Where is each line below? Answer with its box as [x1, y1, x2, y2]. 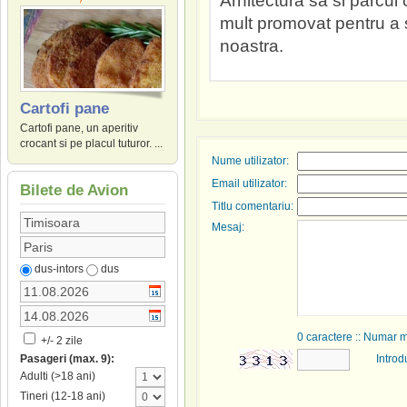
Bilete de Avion [20, 182, 128, 200]
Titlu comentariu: [212, 200, 293, 213]
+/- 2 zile [38, 334, 83, 348]
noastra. [220, 36, 283, 55]
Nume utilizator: [212, 154, 289, 167]
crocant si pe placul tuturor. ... [20, 137, 163, 151]
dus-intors [35, 263, 84, 276]
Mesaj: [212, 221, 244, 233]
